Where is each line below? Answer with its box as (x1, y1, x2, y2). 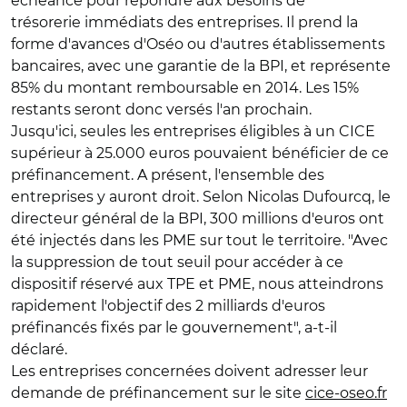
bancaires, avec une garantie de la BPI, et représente (11, 57, 391, 74)
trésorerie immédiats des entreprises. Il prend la (11, 14, 358, 31)
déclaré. (11, 341, 67, 358)
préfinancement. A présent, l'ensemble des (11, 166, 324, 184)
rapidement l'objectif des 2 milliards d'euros (11, 297, 325, 314)
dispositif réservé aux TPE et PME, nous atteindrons (11, 275, 383, 293)
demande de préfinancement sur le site (11, 384, 305, 402)
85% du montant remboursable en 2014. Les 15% (11, 79, 359, 96)
